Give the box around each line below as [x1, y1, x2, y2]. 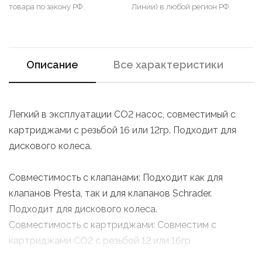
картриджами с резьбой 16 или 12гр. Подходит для [9, 125, 236, 136]
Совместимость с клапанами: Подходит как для [9, 172, 223, 183]
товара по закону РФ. [9, 2, 85, 11]
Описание [26, 58, 78, 71]
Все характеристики [113, 58, 223, 71]
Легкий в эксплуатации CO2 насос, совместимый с [9, 109, 236, 120]
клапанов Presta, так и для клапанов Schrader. [9, 188, 212, 199]
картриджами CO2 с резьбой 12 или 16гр [9, 235, 191, 246]
